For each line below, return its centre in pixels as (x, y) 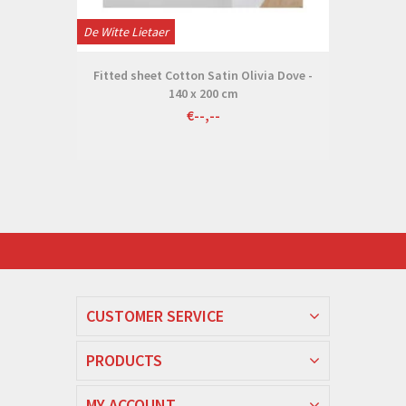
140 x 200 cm (203, 93)
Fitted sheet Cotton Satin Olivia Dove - (203, 75)
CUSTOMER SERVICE (155, 315)
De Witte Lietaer (126, 31)
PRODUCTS (124, 360)
